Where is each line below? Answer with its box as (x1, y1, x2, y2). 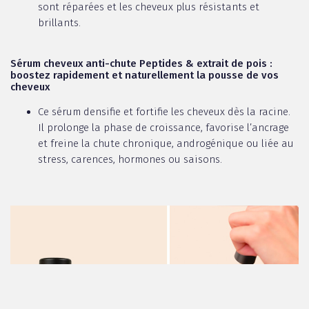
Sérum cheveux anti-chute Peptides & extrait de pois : (10, 57, 272, 70)
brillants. (38, 17, 81, 30)
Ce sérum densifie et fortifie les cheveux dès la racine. (38, 106, 290, 119)
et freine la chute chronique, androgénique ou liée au (38, 137, 294, 150)
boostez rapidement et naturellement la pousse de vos (10, 69, 279, 82)
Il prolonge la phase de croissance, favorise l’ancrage (38, 121, 289, 134)
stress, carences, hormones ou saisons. (38, 153, 225, 166)
